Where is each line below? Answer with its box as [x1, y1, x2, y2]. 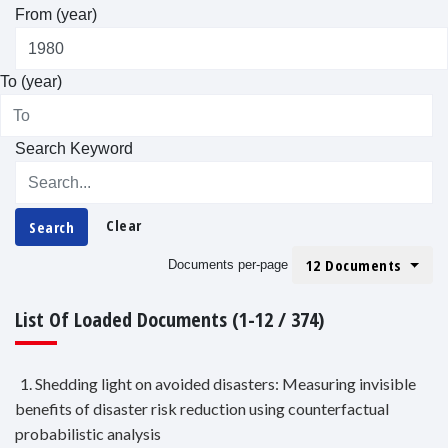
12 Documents [305, 255, 407, 276]
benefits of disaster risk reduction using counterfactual [15, 399, 389, 419]
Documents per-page [167, 257, 288, 273]
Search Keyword [15, 140, 133, 158]
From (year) [15, 6, 97, 24]
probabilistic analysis [15, 424, 161, 444]
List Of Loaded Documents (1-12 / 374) [15, 306, 324, 334]
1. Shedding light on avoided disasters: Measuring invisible [20, 374, 416, 394]
